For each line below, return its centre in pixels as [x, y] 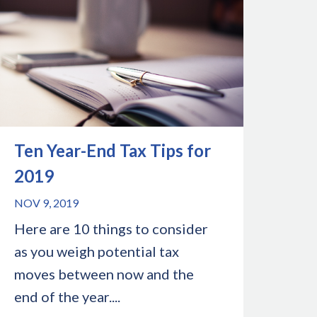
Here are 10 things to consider [111, 228]
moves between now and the [104, 273]
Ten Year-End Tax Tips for [113, 150]
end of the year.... [68, 296]
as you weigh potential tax [97, 251]
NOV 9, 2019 [47, 202]
